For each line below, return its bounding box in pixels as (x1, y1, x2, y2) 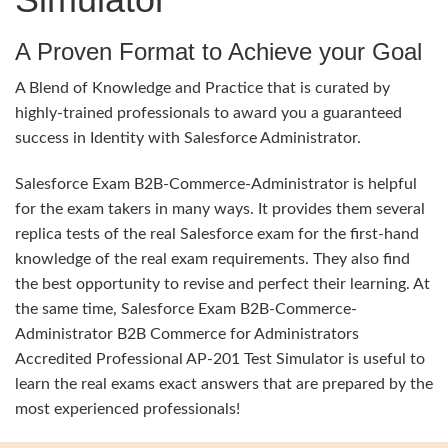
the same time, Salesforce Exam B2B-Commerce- (15, 301, 357, 317)
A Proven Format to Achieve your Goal (15, 38, 422, 65)
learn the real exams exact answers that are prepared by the (15, 376, 433, 392)
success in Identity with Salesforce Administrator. (15, 130, 361, 146)
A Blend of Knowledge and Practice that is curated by (15, 80, 390, 96)
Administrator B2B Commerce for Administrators (15, 326, 359, 342)
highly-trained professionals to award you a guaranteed (15, 105, 402, 121)
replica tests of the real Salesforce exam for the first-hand (15, 226, 419, 242)
